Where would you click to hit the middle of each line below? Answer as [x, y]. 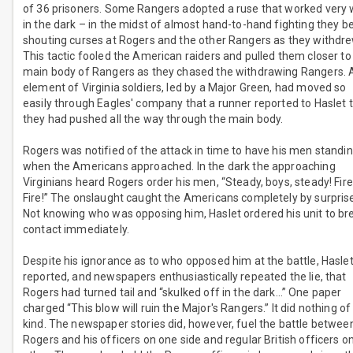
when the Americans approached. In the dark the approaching [179, 167]
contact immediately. [76, 230]
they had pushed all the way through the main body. [153, 119]
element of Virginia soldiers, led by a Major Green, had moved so [185, 88]
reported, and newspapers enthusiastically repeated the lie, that [185, 277]
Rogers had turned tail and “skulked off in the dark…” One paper [182, 293]
